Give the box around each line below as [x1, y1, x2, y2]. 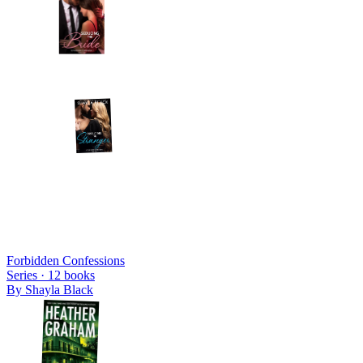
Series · [6, 267, 48, 282]
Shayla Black [25, 282, 93, 297]
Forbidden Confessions [6, 253, 125, 267]
